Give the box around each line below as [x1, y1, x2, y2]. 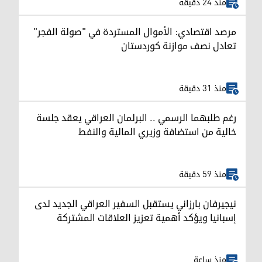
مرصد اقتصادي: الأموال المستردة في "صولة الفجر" [33, 22, 236, 43]
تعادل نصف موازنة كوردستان [121, 36, 236, 57]
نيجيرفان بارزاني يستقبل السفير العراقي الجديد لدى [35, 194, 236, 214]
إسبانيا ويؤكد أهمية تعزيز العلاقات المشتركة [57, 208, 236, 228]
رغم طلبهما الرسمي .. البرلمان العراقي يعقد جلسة [36, 108, 236, 129]
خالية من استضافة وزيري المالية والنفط [78, 122, 236, 143]
